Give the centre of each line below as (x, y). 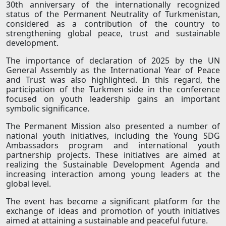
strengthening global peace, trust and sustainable (113, 34)
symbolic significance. (48, 109)
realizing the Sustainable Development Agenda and (113, 165)
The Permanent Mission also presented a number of (113, 126)
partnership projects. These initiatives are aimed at (113, 155)
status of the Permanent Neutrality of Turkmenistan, (113, 14)
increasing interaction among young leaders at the (113, 174)
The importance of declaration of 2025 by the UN (113, 61)
